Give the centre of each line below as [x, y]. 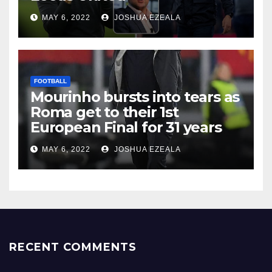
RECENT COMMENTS [73, 247]
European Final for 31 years [128, 127]
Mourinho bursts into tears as [135, 97]
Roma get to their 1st [104, 112]
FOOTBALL [50, 81]
